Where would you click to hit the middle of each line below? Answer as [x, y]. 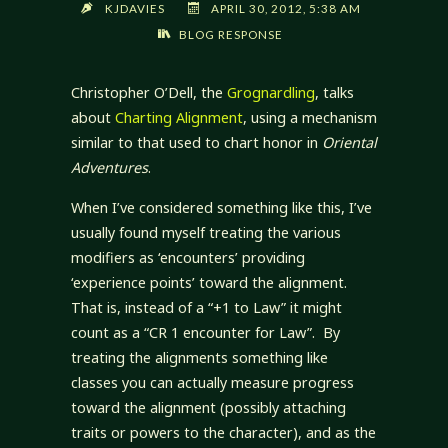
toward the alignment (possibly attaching [208, 407]
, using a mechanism [309, 118]
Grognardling [270, 93]
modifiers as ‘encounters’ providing [187, 257]
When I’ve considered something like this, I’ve [221, 207]
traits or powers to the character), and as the [223, 432]
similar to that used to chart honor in [196, 143]
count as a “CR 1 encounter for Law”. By [205, 332]
